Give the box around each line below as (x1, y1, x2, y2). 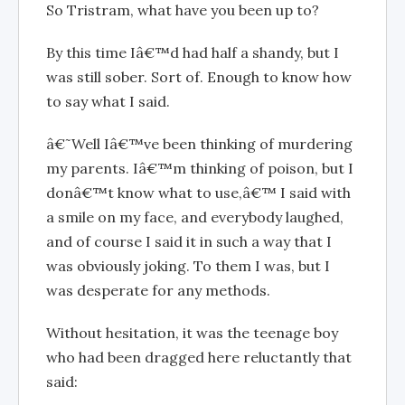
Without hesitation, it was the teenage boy (46, 323, 338, 342)
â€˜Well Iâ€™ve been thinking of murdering (46, 134, 353, 153)
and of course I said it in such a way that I (46, 231, 332, 250)
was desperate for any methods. (46, 280, 270, 299)
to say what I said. (46, 91, 170, 110)
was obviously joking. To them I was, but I (46, 256, 330, 275)
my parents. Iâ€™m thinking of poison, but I (46, 158, 353, 177)
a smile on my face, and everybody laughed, (46, 207, 344, 226)
